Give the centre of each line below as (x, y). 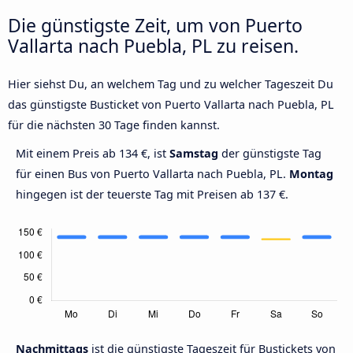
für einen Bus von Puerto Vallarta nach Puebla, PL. (152, 173)
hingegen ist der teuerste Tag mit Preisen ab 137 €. (152, 194)
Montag (311, 173)
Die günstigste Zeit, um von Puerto (155, 25)
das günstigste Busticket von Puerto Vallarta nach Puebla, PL (171, 104)
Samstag (194, 153)
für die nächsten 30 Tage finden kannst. (114, 124)
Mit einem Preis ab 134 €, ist (93, 153)
